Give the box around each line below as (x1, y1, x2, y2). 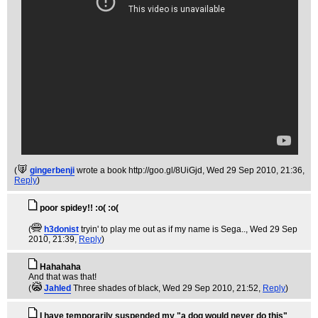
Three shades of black (73, 283, 158, 293)
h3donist (44, 224, 79, 234)
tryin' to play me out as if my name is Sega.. (81, 224, 246, 234)
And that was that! (28, 272, 97, 282)
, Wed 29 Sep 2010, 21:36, (202, 165, 305, 175)
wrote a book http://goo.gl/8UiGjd (77, 165, 202, 175)
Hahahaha (40, 262, 81, 272)
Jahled (44, 283, 71, 293)
